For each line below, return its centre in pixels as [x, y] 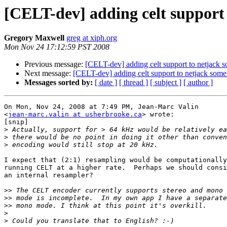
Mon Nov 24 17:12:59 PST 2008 [57, 47]
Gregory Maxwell [34, 38]
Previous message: [55, 64]
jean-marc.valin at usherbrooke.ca [75, 115]
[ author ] [198, 83]
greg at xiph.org [92, 38]
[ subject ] [166, 83]
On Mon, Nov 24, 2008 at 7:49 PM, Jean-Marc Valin [101, 107]
